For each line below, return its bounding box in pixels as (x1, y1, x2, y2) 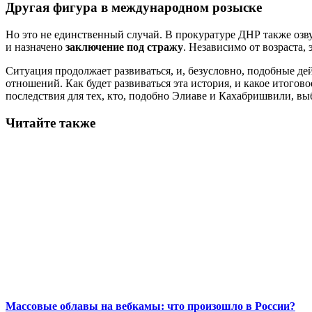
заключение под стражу (65, 41, 183, 54)
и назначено (6, 41, 65, 54)
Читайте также (6, 115, 95, 130)
